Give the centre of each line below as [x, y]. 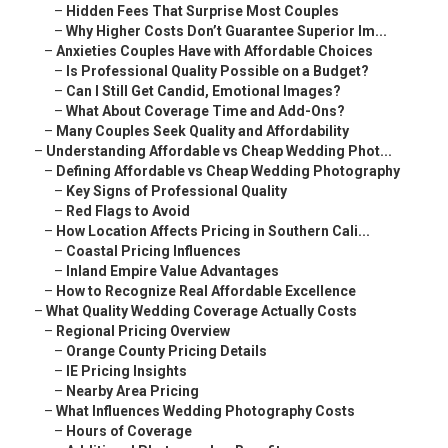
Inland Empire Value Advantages [172, 271]
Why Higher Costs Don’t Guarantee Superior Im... [226, 31]
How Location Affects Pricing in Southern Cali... [213, 231]
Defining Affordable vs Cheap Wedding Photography [228, 171]
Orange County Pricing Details [166, 351]
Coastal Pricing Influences [153, 251]
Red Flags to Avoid [128, 211]
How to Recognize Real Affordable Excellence [206, 291]
